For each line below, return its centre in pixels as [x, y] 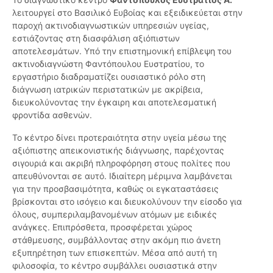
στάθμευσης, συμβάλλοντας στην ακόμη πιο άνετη [116, 240]
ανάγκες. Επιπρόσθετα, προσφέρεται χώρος [102, 227]
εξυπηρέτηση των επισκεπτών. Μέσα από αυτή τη [115, 253]
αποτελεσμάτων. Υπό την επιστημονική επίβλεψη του [122, 51]
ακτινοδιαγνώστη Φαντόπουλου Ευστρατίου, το [108, 64]
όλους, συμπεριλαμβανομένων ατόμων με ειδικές [115, 214]
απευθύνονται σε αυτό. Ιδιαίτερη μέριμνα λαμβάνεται [122, 176]
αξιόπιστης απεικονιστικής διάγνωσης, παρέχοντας [118, 151]
